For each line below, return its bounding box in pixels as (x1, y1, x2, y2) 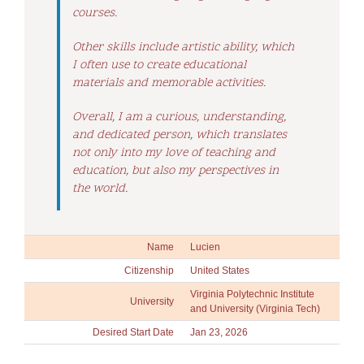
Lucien (190, 241, 220, 253)
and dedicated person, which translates (72, 127, 287, 145)
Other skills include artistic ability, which (72, 39, 294, 57)
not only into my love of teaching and (72, 145, 275, 162)
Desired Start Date (93, 327, 174, 339)
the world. (72, 180, 128, 198)
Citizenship (124, 265, 174, 277)
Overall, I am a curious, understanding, (72, 109, 286, 127)
